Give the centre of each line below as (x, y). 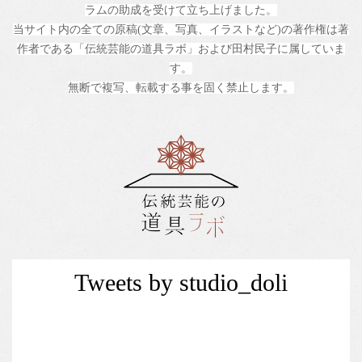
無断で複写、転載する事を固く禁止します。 (181, 88)
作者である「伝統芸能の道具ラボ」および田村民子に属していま (181, 49)
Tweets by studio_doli (181, 283)
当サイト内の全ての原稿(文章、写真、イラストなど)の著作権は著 (181, 30)
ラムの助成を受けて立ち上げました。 (181, 11)
